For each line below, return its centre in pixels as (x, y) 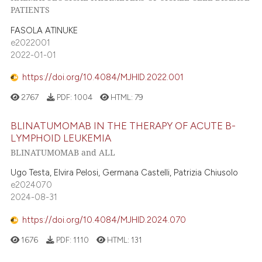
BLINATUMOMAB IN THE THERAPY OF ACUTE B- (123, 125)
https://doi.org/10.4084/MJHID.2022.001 (103, 77)
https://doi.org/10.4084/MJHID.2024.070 (104, 220)
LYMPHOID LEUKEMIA (61, 138)
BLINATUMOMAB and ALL (63, 153)
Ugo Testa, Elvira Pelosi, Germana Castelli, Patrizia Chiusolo (125, 173)
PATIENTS (30, 10)
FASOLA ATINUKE (44, 30)
